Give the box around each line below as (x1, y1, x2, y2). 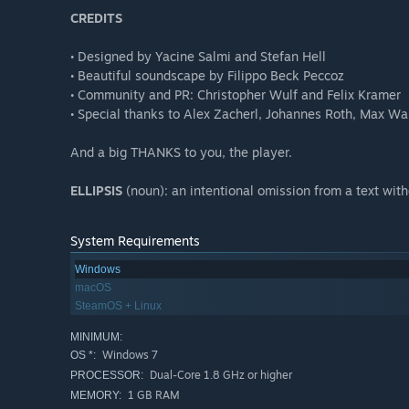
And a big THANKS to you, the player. (70, 144, 292, 161)
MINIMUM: (70, 330, 122, 344)
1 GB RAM (125, 388, 180, 403)
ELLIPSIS (70, 183, 122, 199)
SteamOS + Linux (75, 299, 162, 313)
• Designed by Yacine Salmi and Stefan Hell (70, 48, 326, 65)
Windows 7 (100, 348, 158, 362)
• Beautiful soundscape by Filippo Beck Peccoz (70, 68, 344, 84)
